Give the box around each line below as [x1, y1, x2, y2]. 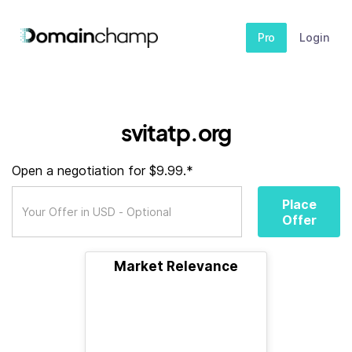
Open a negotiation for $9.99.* [12, 163, 193, 178]
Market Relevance [114, 258, 238, 274]
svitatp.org [120, 119, 232, 146]
